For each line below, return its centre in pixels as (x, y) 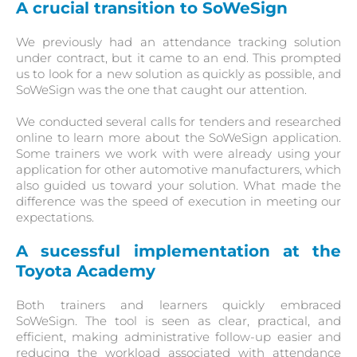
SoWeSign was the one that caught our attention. (161, 90)
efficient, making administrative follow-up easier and (178, 337)
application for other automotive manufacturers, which (178, 169)
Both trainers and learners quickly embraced (178, 305)
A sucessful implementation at (164, 251)
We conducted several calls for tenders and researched (178, 122)
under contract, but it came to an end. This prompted (178, 58)
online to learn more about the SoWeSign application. (178, 137)
